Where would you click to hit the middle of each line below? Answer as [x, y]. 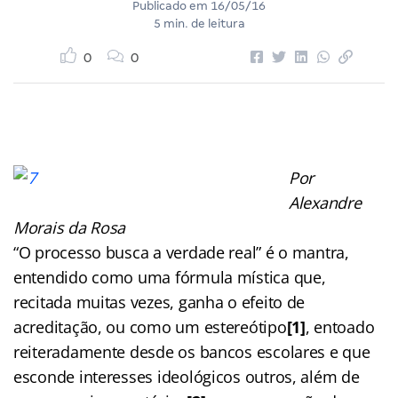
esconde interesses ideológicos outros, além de [187, 376]
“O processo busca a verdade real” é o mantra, [181, 252]
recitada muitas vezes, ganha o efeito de [159, 302]
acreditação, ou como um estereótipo [150, 326]
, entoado [340, 326]
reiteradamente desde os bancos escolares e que [192, 351]
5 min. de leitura [199, 23]
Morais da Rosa [70, 227]
